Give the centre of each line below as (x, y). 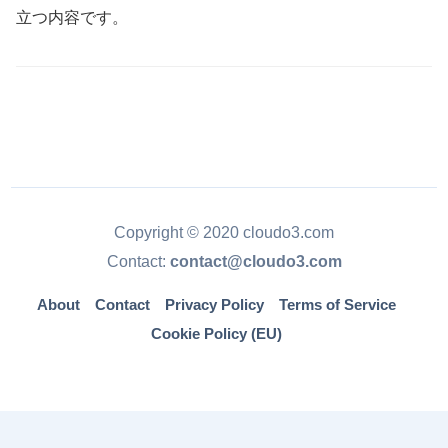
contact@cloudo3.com (255, 261)
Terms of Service (337, 305)
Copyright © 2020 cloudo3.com (224, 232)
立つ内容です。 (72, 17)
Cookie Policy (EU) (216, 334)
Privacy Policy (214, 305)
